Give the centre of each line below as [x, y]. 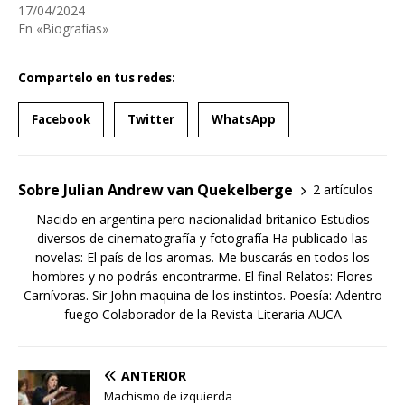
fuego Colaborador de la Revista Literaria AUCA [202, 314]
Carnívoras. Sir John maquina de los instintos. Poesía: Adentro [202, 295]
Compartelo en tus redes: [97, 77]
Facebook [61, 119]
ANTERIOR [154, 375]
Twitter [151, 119]
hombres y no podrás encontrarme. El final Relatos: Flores [202, 276]
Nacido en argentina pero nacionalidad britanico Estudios [202, 219]
